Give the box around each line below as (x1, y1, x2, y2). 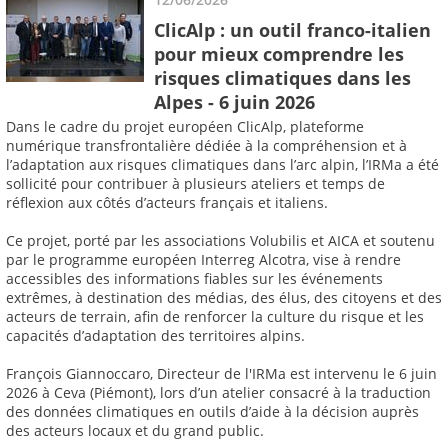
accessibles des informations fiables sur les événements (6, 269, 383, 289)
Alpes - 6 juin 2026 (154, 89, 315, 114)
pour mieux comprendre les (154, 41, 404, 66)
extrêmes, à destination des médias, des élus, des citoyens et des (6, 288, 442, 308)
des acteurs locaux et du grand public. (6, 421, 264, 441)
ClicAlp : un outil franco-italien (154, 17, 431, 42)
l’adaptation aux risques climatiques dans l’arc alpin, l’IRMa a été (6, 155, 439, 175)
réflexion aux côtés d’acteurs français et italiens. (6, 193, 328, 213)
